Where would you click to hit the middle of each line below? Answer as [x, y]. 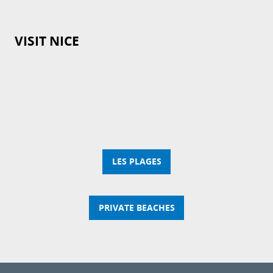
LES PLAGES [136, 162]
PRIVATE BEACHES [136, 207]
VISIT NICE [47, 41]
